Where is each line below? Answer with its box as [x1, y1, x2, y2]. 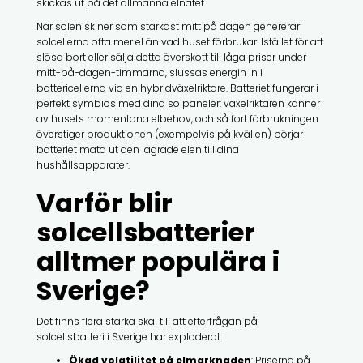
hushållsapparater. [36, 157, 130, 172]
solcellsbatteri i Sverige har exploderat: [36, 329, 222, 344]
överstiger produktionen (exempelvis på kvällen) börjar [36, 126, 303, 141]
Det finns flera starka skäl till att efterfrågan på [36, 314, 258, 328]
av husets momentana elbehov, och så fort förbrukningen [36, 111, 318, 126]
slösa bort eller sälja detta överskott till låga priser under [36, 49, 306, 64]
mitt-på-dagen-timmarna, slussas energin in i [36, 65, 263, 79]
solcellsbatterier [36, 213, 255, 250]
